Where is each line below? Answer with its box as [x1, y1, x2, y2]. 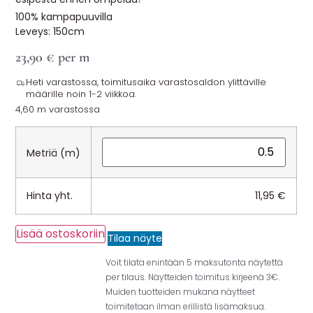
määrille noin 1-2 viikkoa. [25, 87, 136, 101]
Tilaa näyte [108, 231, 163, 246]
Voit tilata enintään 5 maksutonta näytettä [105, 256, 284, 269]
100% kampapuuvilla [15, 10, 113, 24]
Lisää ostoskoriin [16, 226, 105, 242]
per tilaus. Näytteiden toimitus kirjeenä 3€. [105, 271, 280, 284]
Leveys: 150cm [15, 24, 85, 39]
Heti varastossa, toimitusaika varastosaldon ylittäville [25, 75, 266, 89]
